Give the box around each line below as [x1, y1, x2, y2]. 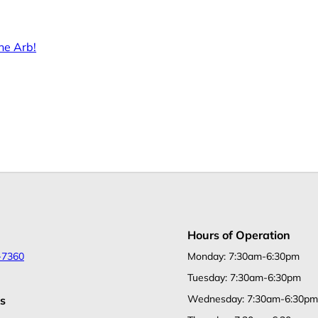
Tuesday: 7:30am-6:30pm [187, 270, 301, 284]
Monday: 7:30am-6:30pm [187, 249, 300, 263]
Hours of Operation [187, 227, 290, 242]
